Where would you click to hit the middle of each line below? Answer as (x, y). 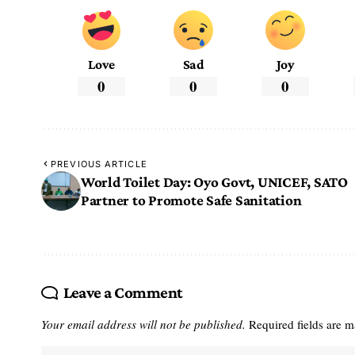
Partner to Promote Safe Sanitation (191, 200)
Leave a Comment (123, 292)
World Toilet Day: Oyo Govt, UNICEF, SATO (214, 181)
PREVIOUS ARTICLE (99, 164)
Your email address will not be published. (143, 324)
